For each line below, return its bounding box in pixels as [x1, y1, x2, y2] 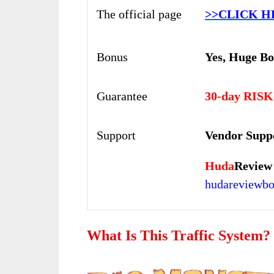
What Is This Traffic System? [87, 227, 270, 243]
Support [97, 128, 136, 142]
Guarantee [97, 89, 147, 103]
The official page [97, 7, 182, 21]
